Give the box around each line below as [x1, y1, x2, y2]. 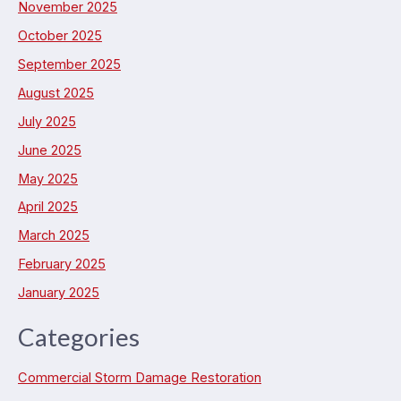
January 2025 [18, 285, 99, 302]
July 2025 [18, 113, 76, 130]
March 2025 [18, 227, 90, 244]
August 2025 [18, 84, 94, 101]
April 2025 [18, 199, 78, 216]
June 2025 [18, 141, 81, 158]
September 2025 [18, 55, 121, 73]
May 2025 [18, 170, 78, 187]
